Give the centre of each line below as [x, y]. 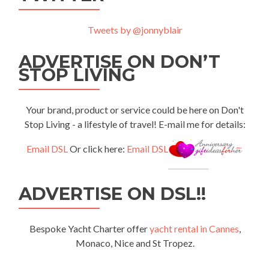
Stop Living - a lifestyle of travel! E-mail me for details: [135, 124]
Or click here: [97, 149]
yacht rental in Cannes [194, 228]
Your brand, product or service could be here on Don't [135, 110]
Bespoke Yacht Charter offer [89, 228]
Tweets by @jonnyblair [135, 30]
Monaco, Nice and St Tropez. [135, 243]
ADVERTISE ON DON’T [119, 62]
